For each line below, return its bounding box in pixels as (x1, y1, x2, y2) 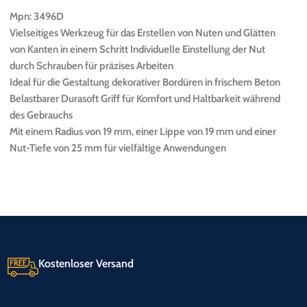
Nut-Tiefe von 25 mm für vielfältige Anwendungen (10, 141, 226, 154)
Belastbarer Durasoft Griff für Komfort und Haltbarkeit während (10, 92, 280, 105)
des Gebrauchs (10, 108, 73, 121)
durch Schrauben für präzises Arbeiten (10, 59, 173, 72)
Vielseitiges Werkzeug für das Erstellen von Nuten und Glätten (10, 26, 275, 39)
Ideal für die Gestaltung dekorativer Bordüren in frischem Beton (10, 75, 280, 88)
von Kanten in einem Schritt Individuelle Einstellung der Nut (10, 42, 265, 56)
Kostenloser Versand (38, 256, 134, 270)
